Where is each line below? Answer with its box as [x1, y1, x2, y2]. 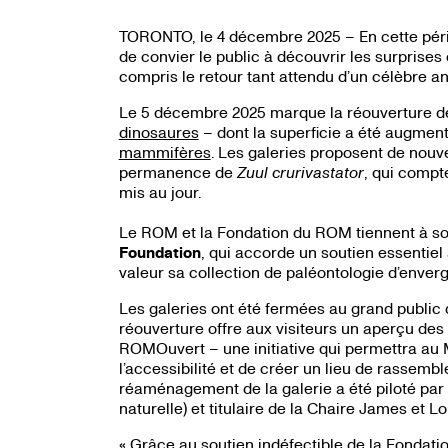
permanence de [118, 162, 237, 182]
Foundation [118, 242, 201, 263]
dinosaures [118, 122, 199, 142]
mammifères [118, 142, 211, 162]
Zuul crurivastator [236, 162, 364, 182]
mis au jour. [118, 182, 201, 202]
